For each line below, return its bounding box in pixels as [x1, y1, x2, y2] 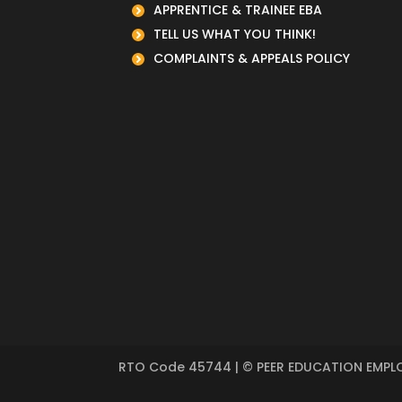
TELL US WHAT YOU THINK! [153, 25, 316, 43]
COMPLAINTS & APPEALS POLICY [153, 49, 350, 67]
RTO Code [118, 358, 188, 377]
